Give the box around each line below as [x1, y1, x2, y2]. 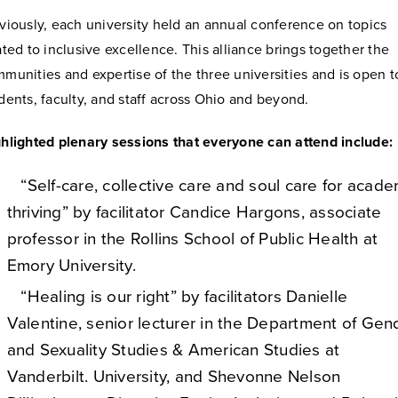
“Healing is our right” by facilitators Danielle [6, 287, 348, 307]
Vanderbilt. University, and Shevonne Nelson [6, 367, 341, 387]
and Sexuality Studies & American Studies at [6, 340, 340, 361]
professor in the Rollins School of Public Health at [6, 229, 378, 250]
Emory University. [6, 256, 136, 276]
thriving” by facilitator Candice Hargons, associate [6, 203, 382, 223]
